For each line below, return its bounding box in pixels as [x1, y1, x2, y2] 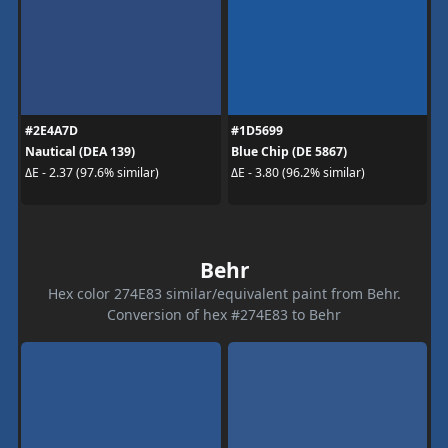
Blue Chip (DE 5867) [231, 142, 347, 160]
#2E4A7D [24, 121, 78, 139]
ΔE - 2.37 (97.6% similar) [24, 164, 159, 181]
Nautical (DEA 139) [24, 142, 135, 160]
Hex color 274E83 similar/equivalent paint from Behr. [47, 283, 401, 303]
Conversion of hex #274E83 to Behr [107, 304, 341, 324]
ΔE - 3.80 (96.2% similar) [231, 164, 365, 181]
